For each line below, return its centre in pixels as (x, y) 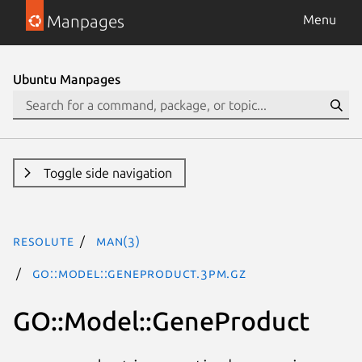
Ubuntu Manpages (67, 79)
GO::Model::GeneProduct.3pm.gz (139, 273)
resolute (44, 241)
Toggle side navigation (107, 173)
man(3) (118, 241)
